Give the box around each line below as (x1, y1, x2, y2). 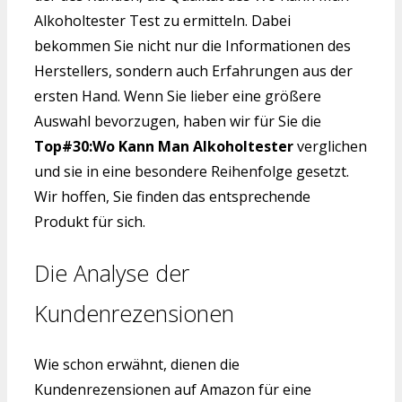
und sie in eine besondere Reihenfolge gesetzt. (34, 161, 349, 181)
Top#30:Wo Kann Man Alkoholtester (34, 135, 293, 156)
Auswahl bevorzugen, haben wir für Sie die (34, 110, 321, 131)
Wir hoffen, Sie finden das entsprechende (34, 186, 310, 206)
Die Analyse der (34, 257, 189, 288)
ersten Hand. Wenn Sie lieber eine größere (34, 85, 321, 106)
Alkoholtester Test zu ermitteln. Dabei (34, 10, 291, 31)
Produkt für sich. (34, 211, 145, 232)
